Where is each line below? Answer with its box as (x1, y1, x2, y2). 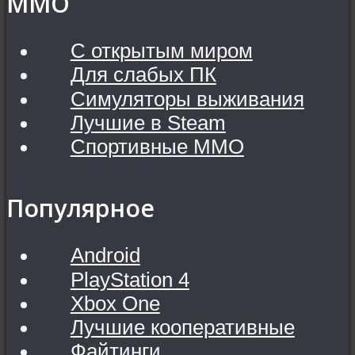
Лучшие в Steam (70, 111, 226, 134)
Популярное (6, 191, 155, 224)
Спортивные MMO (70, 136, 244, 158)
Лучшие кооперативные (70, 316, 295, 339)
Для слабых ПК (70, 63, 216, 86)
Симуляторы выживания (70, 87, 304, 110)
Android (70, 244, 140, 267)
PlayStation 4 (70, 268, 189, 291)
